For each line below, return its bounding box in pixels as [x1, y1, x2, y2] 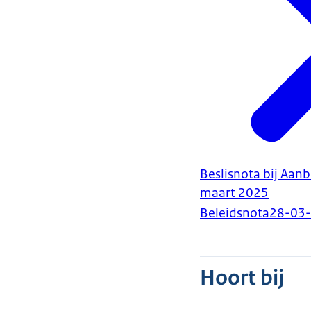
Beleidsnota [200, 205, 269, 222]
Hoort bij [200, 264, 284, 292]
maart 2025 [200, 185, 269, 202]
